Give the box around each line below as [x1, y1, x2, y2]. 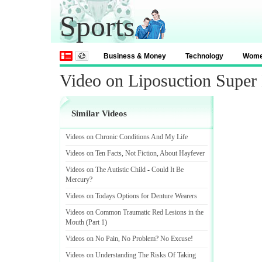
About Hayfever [160, 149, 205, 157]
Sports [60, 10, 135, 43]
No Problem [122, 235, 156, 243]
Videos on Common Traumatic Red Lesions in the [65, 208, 204, 216]
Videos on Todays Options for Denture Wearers [65, 192, 197, 200]
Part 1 [88, 218, 105, 226]
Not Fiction [125, 149, 157, 157]
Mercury [65, 175, 89, 184]
